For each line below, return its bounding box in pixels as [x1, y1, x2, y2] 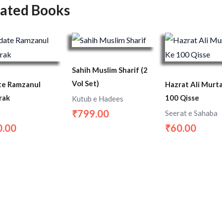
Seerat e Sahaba [165, 108, 218, 117]
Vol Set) [72, 79, 100, 88]
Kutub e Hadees [72, 94, 124, 103]
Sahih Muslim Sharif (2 [72, 65, 148, 75]
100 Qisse [165, 93, 199, 103]
